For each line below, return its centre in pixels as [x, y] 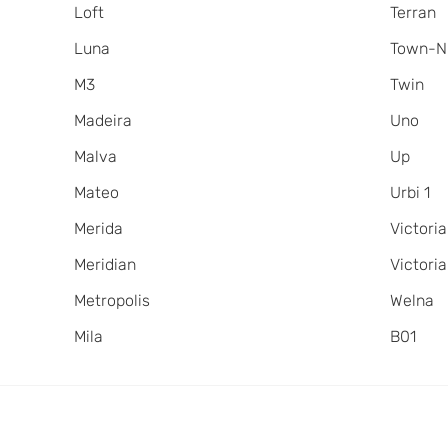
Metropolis [111, 300]
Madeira [102, 120]
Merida [98, 228]
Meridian [104, 264]
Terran [413, 12]
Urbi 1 [410, 192]
